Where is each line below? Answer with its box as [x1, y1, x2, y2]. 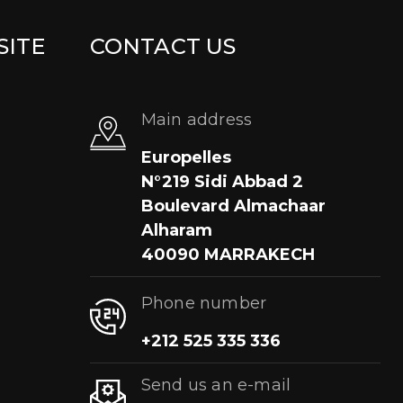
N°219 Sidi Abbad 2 [140, 171, 303, 192]
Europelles [140, 147, 231, 167]
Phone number [140, 292, 267, 313]
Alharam [140, 219, 212, 240]
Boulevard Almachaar [140, 195, 326, 216]
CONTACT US [89, 32, 237, 59]
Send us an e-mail [140, 374, 291, 395]
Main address [140, 109, 253, 130]
